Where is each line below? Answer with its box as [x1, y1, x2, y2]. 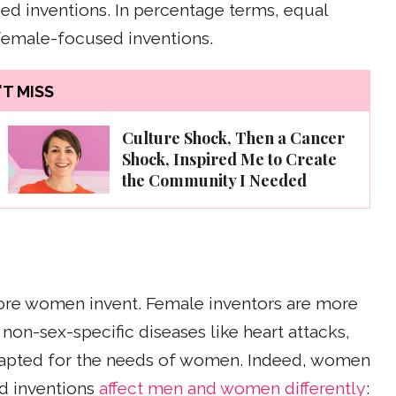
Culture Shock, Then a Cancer [122, 126, 345, 148]
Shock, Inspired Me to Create [122, 148, 337, 170]
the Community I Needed [122, 169, 307, 191]
